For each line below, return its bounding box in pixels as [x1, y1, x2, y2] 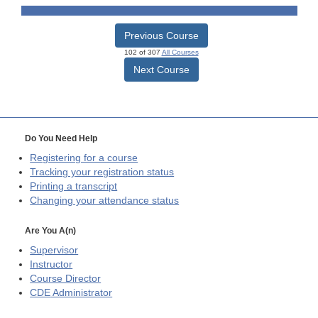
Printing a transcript [30, 180, 118, 192]
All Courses [161, 48, 199, 56]
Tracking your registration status [30, 166, 175, 177]
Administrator [50, 287, 113, 299]
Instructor [30, 259, 73, 270]
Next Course [133, 63, 190, 75]
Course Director [30, 273, 102, 285]
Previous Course [124, 29, 199, 41]
